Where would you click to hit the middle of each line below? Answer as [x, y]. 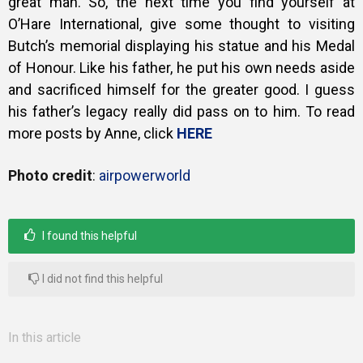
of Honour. [44, 68]
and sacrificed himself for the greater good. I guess [181, 90]
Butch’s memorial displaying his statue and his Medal [181, 46]
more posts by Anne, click [92, 133]
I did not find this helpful [101, 279]
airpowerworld [145, 175]
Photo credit [50, 175]
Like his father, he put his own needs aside [218, 68]
